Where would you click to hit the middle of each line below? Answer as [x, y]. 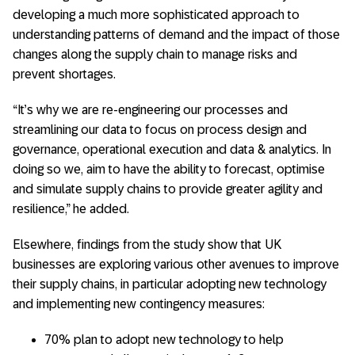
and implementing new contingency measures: [139, 304]
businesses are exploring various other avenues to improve [176, 264]
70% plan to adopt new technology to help [164, 340]
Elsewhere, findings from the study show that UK [147, 244]
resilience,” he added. [71, 209]
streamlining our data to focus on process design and [160, 130]
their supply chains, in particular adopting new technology [170, 284]
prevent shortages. [64, 74]
